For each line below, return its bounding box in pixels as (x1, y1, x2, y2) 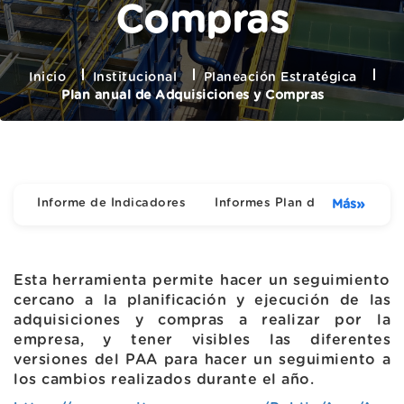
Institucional (92, 71, 178, 85)
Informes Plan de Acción (215, 197, 371, 209)
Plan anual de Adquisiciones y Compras (61, 89, 325, 103)
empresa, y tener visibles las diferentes (14, 333, 390, 348)
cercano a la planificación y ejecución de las (14, 293, 390, 308)
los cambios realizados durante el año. (14, 372, 314, 388)
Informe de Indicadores (37, 197, 186, 209)
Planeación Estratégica (203, 71, 357, 85)
